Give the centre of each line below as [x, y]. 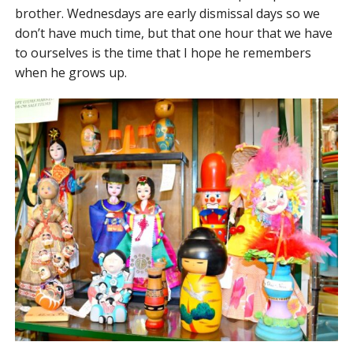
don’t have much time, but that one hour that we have [173, 33]
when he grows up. [71, 73]
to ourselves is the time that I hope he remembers [163, 53]
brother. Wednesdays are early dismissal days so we [167, 14]
